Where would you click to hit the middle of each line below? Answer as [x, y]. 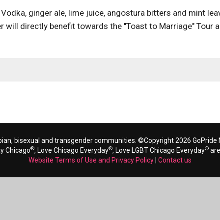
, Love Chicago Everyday [71, 150]
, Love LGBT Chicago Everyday [159, 150]
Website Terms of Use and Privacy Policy [91, 160]
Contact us [175, 160]
